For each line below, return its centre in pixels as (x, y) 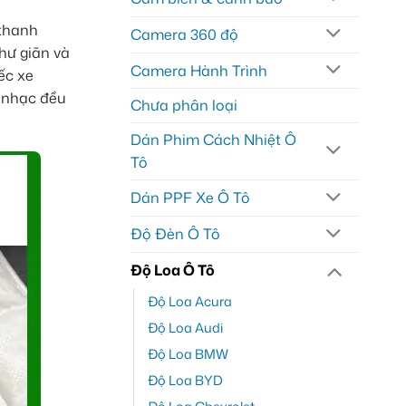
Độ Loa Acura (189, 301)
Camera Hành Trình (198, 70)
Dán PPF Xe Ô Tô (190, 198)
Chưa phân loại (184, 106)
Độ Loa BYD (185, 380)
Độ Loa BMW (188, 353)
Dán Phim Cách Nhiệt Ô (213, 140)
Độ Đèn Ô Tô (175, 234)
